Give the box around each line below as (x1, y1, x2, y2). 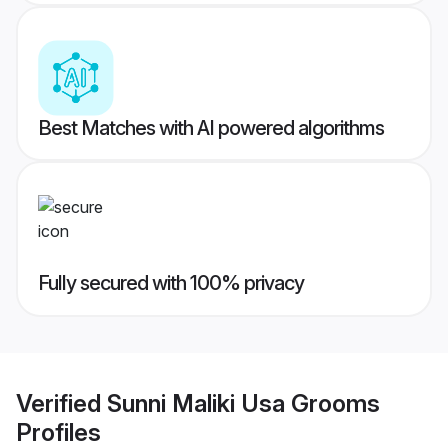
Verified (16, 388, 107, 418)
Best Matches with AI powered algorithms (38, 116, 384, 141)
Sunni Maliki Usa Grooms (107, 388, 380, 418)
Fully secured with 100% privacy (38, 271, 304, 296)
